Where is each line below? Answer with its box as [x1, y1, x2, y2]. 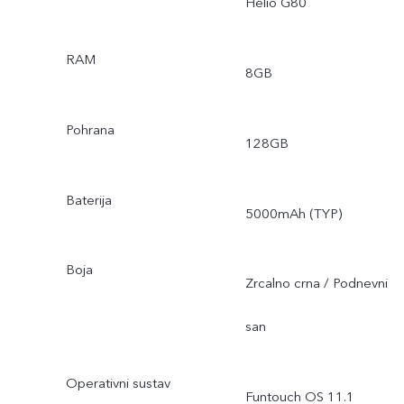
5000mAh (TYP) [244, 204, 342, 223]
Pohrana [65, 120, 115, 139]
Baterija [65, 190, 112, 209]
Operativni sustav [65, 374, 170, 393]
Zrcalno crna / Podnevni [244, 274, 388, 293]
